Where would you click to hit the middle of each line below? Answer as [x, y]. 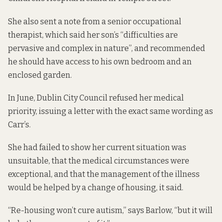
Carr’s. [19, 124]
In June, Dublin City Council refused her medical [96, 98]
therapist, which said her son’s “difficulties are [93, 35]
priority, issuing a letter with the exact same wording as [111, 111]
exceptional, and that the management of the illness [104, 174]
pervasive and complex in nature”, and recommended [107, 48]
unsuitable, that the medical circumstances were [99, 161]
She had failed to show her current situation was [97, 148]
